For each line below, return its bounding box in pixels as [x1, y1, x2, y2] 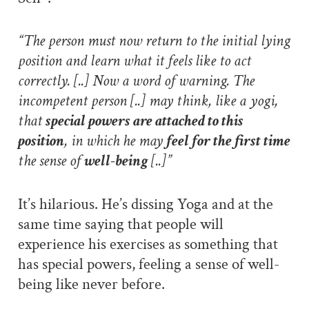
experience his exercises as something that [17, 235, 278, 255]
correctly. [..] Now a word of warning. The [17, 71, 255, 92]
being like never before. [17, 275, 165, 295]
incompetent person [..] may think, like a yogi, [17, 91, 278, 112]
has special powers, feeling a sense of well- [17, 255, 279, 275]
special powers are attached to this [45, 111, 243, 132]
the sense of [17, 151, 84, 172]
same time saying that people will [17, 215, 223, 235]
